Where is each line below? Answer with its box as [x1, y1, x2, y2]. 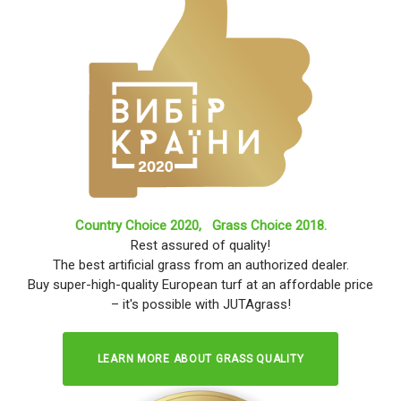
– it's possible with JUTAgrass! [110, 295, 291, 312]
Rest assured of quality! [131, 236, 270, 253]
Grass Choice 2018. [211, 217, 327, 234]
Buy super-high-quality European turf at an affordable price [28, 276, 373, 293]
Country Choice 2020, [74, 217, 212, 234]
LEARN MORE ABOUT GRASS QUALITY [97, 352, 304, 365]
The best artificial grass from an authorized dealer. [52, 256, 349, 273]
